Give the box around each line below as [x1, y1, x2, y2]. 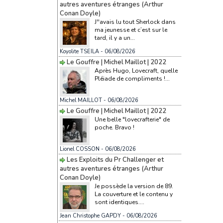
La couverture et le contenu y [94, 190, 173, 198]
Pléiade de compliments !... [94, 74, 170, 83]
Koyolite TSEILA [59, 47, 99, 55]
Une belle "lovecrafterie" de [94, 115, 170, 123]
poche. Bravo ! [94, 123, 134, 131]
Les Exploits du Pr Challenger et [66, 155, 164, 164]
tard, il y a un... [94, 33, 135, 42]
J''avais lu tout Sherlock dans [94, 17, 176, 26]
